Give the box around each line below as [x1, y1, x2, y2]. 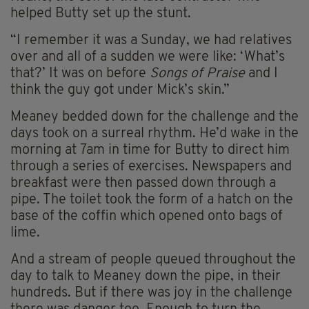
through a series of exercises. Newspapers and [10, 159, 292, 174]
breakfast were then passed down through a [10, 176, 276, 190]
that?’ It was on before [10, 66, 150, 81]
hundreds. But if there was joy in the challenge [10, 286, 292, 300]
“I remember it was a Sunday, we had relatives [10, 33, 292, 48]
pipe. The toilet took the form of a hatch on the [10, 192, 293, 207]
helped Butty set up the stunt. [10, 6, 191, 21]
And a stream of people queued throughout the [10, 252, 296, 267]
